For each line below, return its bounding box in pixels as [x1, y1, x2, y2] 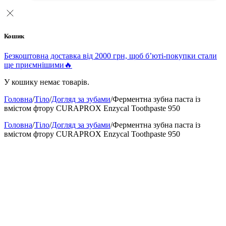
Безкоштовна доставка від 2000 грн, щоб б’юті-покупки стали [4, 51, 217, 61]
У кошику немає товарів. [4, 78, 89, 87]
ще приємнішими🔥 [4, 61, 72, 70]
